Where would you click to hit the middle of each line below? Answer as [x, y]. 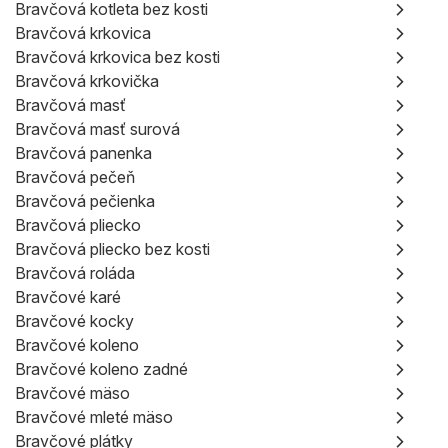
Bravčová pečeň [75, 177]
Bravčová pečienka [85, 201]
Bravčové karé [68, 297]
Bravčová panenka [83, 153]
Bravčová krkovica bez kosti [117, 57]
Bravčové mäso [72, 393]
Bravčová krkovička [87, 81]
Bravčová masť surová [97, 129]
